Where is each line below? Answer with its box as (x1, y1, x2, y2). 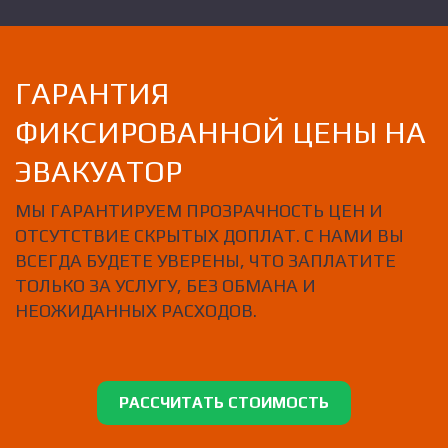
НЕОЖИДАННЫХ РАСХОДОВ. (15, 300, 257, 322)
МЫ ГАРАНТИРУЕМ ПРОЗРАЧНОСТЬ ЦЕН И (15, 200, 383, 222)
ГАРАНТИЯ (15, 75, 169, 111)
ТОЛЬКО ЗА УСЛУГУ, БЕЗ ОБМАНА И (15, 275, 316, 297)
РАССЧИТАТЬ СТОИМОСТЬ (119, 392, 329, 412)
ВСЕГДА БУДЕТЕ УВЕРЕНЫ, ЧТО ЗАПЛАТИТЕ (15, 250, 396, 272)
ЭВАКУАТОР (15, 153, 182, 189)
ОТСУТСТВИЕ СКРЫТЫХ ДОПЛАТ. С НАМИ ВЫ (15, 225, 404, 247)
